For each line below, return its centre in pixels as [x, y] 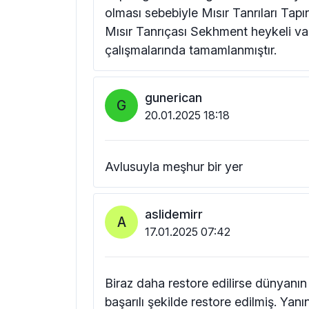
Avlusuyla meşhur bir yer [174, 166]
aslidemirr [174, 214]
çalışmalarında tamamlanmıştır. [191, 50]
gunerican [173, 97]
